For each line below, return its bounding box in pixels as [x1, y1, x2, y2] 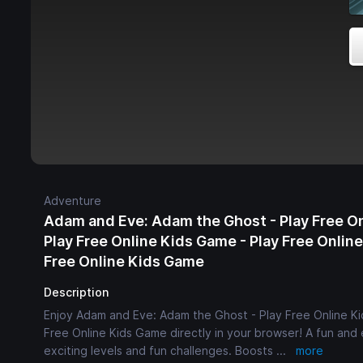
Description [44, 284, 109, 299]
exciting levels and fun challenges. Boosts [44, 343, 276, 357]
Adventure [44, 193, 101, 207]
